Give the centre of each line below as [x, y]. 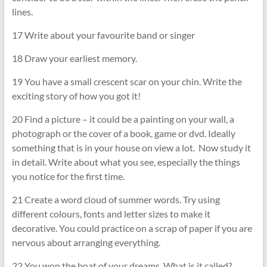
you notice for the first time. [68, 176]
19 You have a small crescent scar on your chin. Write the [127, 82]
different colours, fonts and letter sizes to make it [111, 214]
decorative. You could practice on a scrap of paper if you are [132, 228]
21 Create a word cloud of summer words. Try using [116, 200]
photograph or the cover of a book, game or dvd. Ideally [123, 133]
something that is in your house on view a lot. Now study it [131, 148]
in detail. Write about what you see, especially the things [126, 162]
